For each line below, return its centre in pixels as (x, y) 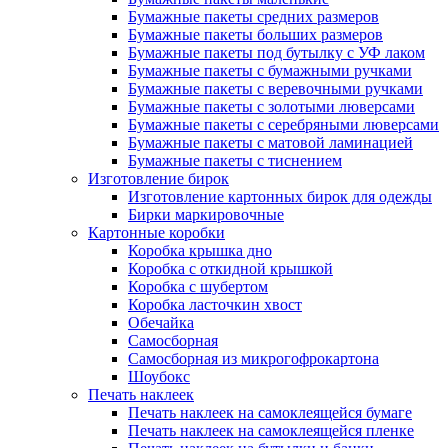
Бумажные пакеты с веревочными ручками (275, 88)
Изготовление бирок (158, 178)
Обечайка (161, 322)
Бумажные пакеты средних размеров (253, 16)
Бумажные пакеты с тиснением (235, 160)
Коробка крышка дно (200, 250)
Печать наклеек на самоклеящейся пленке (271, 430)
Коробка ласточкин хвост (215, 304)
